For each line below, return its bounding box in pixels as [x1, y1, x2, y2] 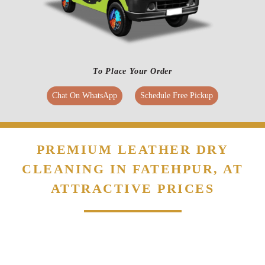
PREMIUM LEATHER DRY [36, 215, 229, 230]
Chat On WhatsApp [52, 164, 117, 173]
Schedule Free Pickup [140, 164, 213, 173]
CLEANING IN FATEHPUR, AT [22, 234, 243, 250]
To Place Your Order [92, 140, 173, 149]
